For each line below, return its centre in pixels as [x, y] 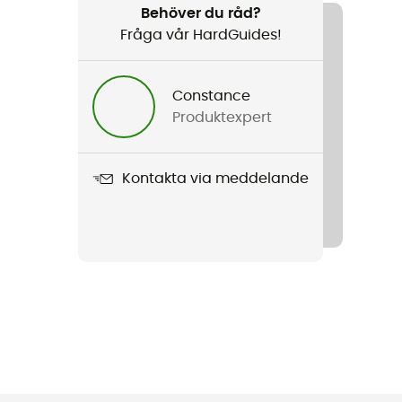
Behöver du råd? [201, 13]
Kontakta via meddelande [215, 179]
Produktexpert [223, 117]
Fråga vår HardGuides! [201, 35]
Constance [212, 96]
